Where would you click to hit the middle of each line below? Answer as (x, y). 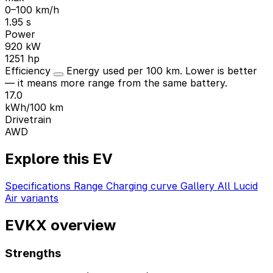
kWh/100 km (34, 107)
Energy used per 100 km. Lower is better (162, 70)
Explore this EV (59, 158)
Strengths (33, 253)
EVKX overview (60, 225)
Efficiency (29, 70)
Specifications (39, 186)
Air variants (32, 198)
